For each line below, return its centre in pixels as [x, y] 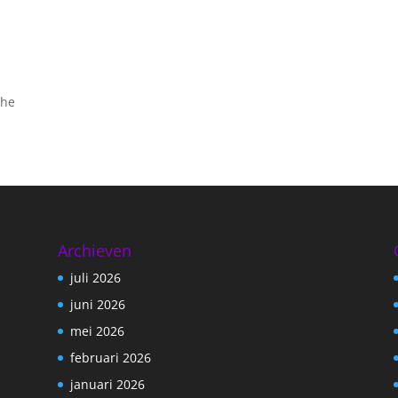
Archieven [94, 251]
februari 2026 [110, 358]
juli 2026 [95, 278]
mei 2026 [97, 331]
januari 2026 [107, 385]
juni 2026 [97, 305]
